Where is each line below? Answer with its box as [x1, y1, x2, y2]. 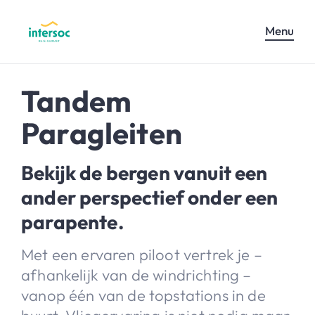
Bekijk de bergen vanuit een [21, 160, 268, 185]
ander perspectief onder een [21, 184, 278, 210]
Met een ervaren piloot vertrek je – [21, 244, 262, 264]
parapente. [21, 209, 124, 234]
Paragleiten [21, 114, 182, 152]
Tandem [21, 82, 132, 120]
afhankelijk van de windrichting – [21, 264, 252, 285]
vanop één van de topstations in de [21, 285, 266, 305]
